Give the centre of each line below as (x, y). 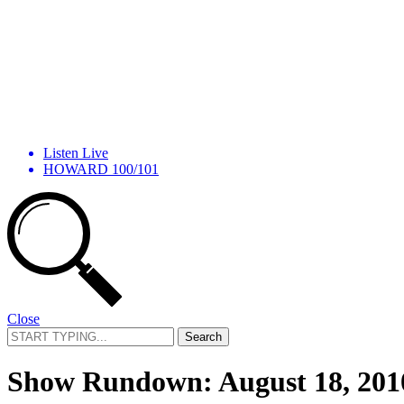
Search (26, 334)
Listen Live (76, 152)
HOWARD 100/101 (101, 169)
